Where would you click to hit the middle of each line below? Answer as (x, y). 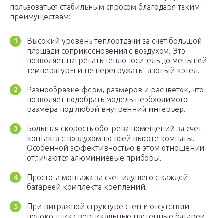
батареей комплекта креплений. (87, 187)
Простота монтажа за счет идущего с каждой (107, 177)
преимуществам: (40, 17)
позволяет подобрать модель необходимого (107, 100)
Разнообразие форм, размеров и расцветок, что (115, 90)
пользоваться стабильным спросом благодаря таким (105, 7)
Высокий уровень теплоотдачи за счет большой (114, 41)
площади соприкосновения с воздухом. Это (106, 51)
